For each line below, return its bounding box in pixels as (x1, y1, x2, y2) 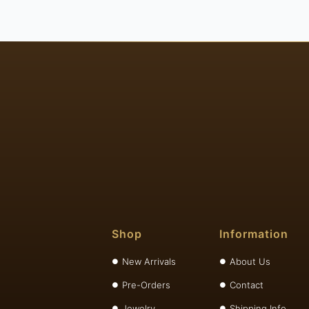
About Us (230, 256, 270, 268)
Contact (230, 279, 263, 291)
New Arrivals (122, 256, 176, 268)
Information (219, 227, 288, 241)
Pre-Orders (122, 279, 170, 291)
